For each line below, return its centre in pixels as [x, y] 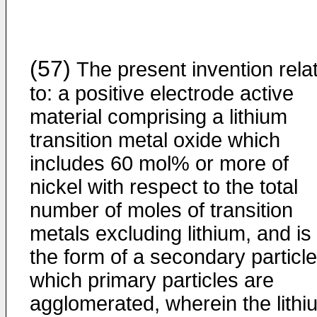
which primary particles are [152, 280]
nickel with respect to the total [164, 187]
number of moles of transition [161, 210]
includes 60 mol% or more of [159, 163]
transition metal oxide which [155, 140]
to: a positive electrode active [162, 93]
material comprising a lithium [158, 117]
